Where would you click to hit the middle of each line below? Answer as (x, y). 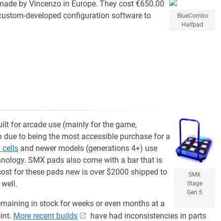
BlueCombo (193, 16)
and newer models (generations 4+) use (88, 148)
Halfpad (192, 25)
